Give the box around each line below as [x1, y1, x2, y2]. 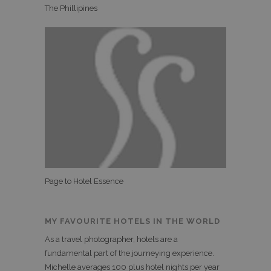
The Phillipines [45, 4, 97, 13]
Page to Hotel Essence [45, 176, 123, 186]
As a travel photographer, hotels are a [45, 234, 178, 244]
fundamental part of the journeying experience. [45, 248, 214, 258]
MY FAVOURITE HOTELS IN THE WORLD [45, 216, 220, 226]
